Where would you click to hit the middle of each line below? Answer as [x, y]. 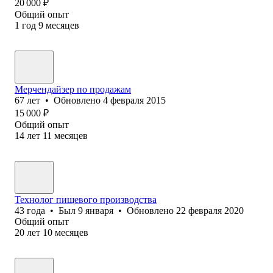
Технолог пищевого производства [86, 199]
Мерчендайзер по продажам [73, 89]
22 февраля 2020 [210, 210]
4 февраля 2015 [134, 100]
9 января [96, 210]
